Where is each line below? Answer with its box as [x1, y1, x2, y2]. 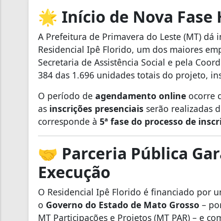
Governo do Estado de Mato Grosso [46, 198, 199, 211]
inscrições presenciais [49, 102, 144, 114]
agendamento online [95, 89, 186, 102]
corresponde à [38, 115, 100, 127]
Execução [38, 161, 110, 183]
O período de [38, 89, 95, 102]
